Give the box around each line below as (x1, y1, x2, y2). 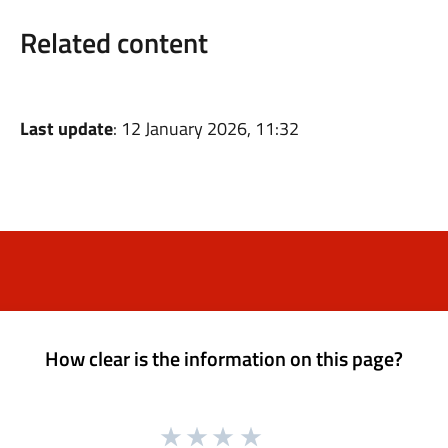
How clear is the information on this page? (45, 343, 403, 374)
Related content (19, 21, 208, 64)
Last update (19, 115, 113, 142)
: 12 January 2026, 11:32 (112, 115, 299, 142)
